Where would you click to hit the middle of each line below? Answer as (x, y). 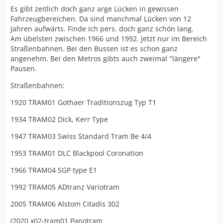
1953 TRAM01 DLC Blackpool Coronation (77, 153)
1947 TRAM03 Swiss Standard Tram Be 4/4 (81, 136)
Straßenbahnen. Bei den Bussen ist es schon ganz (94, 49)
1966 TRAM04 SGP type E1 (54, 170)
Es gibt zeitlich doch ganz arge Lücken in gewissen (95, 9)
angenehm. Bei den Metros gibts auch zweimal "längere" (106, 58)
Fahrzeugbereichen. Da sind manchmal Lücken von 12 (101, 19)
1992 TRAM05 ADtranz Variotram (65, 187)
